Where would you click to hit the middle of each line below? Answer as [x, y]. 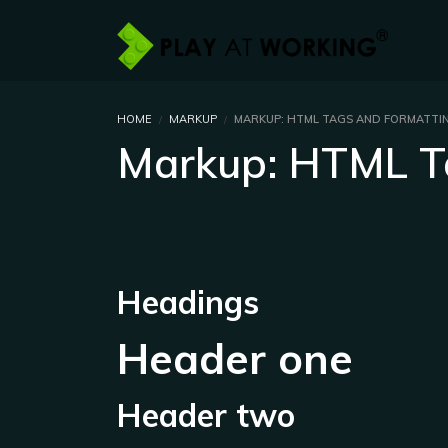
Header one [235, 358]
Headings [188, 302]
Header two [206, 415]
